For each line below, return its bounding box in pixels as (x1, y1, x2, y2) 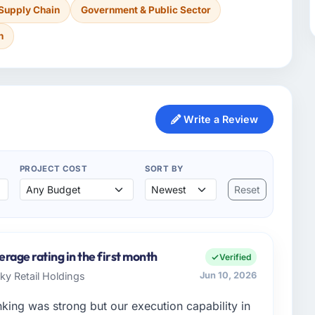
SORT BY (144, 163, 184, 174)
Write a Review (180, 112, 258, 125)
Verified (219, 252, 252, 263)
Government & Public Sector (80, 4, 211, 15)
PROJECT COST (19, 163, 88, 174)
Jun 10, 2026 (200, 270, 257, 281)
